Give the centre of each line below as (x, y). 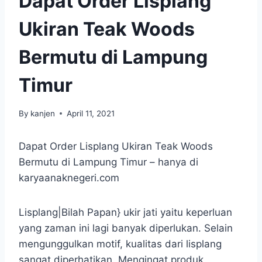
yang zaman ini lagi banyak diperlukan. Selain (126, 228)
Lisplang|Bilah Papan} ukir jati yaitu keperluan (125, 212)
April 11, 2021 (91, 113)
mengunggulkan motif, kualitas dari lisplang (120, 244)
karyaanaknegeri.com (69, 177)
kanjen (43, 113)
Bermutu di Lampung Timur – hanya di (108, 162)
